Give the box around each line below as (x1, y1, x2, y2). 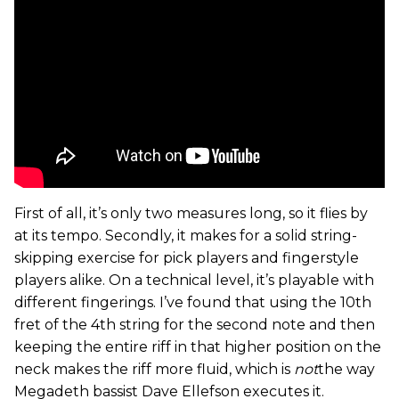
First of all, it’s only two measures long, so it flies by (14, 205, 368, 222)
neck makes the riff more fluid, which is (14, 361, 294, 378)
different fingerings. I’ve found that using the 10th (14, 294, 371, 311)
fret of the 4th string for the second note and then (14, 316, 375, 333)
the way (318, 361, 375, 378)
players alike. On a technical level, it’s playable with (14, 272, 374, 289)
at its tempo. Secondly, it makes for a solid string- (14, 227, 357, 244)
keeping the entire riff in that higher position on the (14, 338, 381, 355)
